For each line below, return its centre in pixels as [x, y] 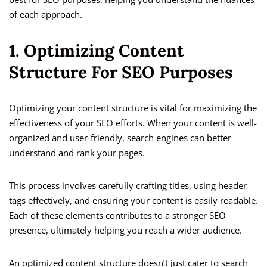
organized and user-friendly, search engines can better [120, 138]
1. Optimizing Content [97, 51]
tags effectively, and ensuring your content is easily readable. [133, 201]
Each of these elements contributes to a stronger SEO [117, 215]
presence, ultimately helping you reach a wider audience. [125, 230]
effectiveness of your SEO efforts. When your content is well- [133, 123]
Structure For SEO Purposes [121, 72]
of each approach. [46, 15]
